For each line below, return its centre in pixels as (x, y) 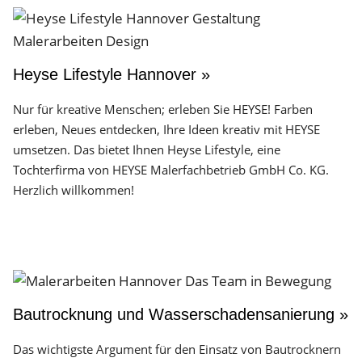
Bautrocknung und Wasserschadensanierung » (181, 314)
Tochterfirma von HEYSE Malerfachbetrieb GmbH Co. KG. (171, 170)
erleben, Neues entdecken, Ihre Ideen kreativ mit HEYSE (166, 129)
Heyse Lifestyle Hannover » (112, 74)
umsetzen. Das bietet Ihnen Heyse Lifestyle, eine (147, 149)
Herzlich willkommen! (74, 190)
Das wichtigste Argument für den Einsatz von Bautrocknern (177, 349)
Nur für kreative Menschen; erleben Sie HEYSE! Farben (163, 109)
